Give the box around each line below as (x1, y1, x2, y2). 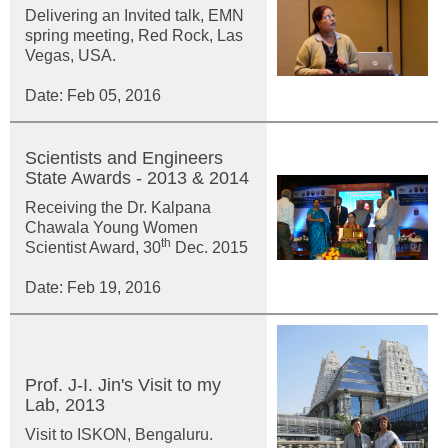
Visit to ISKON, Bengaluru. (25, 426, 213, 443)
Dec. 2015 (171, 239, 248, 256)
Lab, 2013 (25, 395, 105, 415)
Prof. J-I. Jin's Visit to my (25, 375, 221, 395)
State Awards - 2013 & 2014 (25, 168, 249, 188)
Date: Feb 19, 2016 (25, 279, 161, 296)
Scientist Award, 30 (25, 239, 161, 256)
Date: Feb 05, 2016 (25, 87, 161, 104)
